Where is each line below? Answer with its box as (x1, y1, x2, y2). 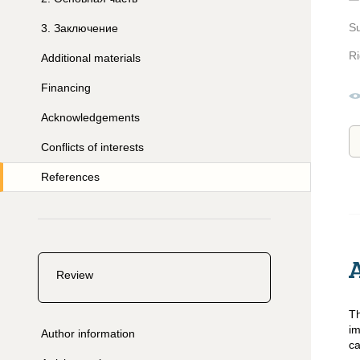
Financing (41, 81, 91, 94)
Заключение (54, 22, 118, 35)
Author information (41, 327, 135, 340)
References (41, 170, 100, 183)
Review (56, 268, 93, 281)
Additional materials (41, 51, 141, 64)
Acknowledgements (41, 111, 140, 124)
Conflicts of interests (41, 141, 144, 153)
